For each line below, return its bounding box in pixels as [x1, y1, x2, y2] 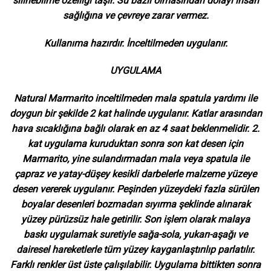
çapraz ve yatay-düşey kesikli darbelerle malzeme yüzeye [15, 168, 256, 180]
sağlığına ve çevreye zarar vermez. [62, 9, 209, 21]
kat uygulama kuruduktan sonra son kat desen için [28, 138, 243, 150]
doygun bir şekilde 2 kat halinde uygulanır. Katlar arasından [9, 108, 262, 120]
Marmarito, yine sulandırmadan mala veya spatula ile [22, 153, 249, 165]
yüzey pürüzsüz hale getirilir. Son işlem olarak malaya [21, 214, 250, 226]
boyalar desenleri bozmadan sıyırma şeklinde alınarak [21, 198, 250, 211]
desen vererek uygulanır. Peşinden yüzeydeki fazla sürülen [12, 183, 259, 195]
